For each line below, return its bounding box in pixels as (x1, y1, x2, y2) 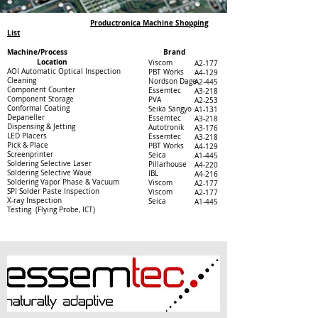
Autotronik (148, 123, 218, 132)
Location (7, 57, 70, 67)
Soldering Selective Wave (7, 168, 134, 177)
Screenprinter (7, 150, 166, 159)
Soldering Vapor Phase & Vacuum (7, 177, 158, 187)
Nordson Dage (148, 77, 197, 86)
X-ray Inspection (7, 196, 62, 205)
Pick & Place (7, 141, 59, 150)
